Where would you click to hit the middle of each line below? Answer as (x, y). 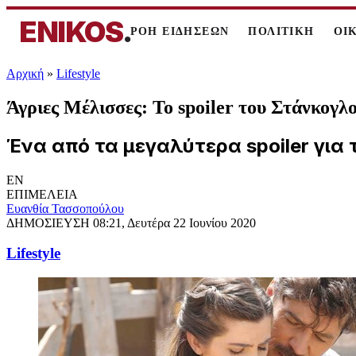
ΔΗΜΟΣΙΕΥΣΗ (50, 222)
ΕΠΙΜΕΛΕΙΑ (42, 194)
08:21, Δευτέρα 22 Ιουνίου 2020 (174, 222)
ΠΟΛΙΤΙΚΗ (281, 31)
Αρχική (25, 74)
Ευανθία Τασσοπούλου (65, 208)
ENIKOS (71, 32)
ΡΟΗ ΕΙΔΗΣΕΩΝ (180, 31)
